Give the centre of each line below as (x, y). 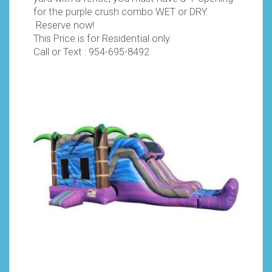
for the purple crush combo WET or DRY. (121, 12)
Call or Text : (61, 52)
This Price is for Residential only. (103, 38)
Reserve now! (64, 25)
